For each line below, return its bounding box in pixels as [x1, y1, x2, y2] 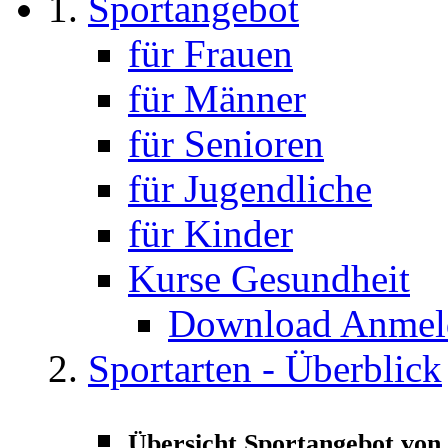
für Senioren [128, 122, 324, 165]
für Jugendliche [128, 167, 372, 210]
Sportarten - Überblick [88, 347, 442, 390]
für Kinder [128, 212, 293, 255]
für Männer [128, 77, 306, 120]
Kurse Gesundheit [128, 257, 410, 300]
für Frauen [128, 32, 293, 75]
